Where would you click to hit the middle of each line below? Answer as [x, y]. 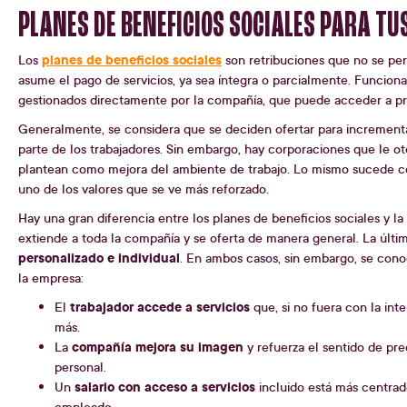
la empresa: [51, 278]
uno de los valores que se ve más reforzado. [144, 189]
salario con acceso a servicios [165, 387]
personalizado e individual [99, 258]
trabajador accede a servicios [158, 307]
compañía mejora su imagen [156, 347]
